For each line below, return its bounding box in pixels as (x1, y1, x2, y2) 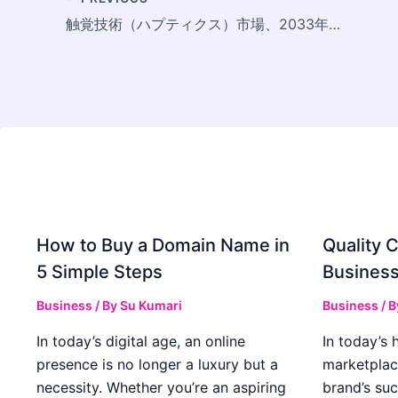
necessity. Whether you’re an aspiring (36, 378, 286, 396)
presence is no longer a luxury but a (36, 354, 278, 373)
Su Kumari (120, 297, 182, 313)
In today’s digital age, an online (36, 331, 245, 350)
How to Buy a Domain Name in (36, 234, 290, 256)
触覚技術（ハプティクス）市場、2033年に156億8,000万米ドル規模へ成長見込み (329, 14, 340, 33)
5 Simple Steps (36, 260, 163, 283)
